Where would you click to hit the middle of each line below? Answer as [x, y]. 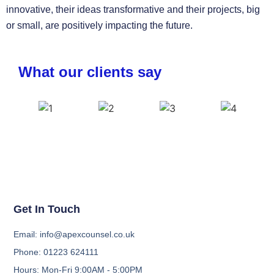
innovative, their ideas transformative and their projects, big [133, 9]
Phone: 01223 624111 [56, 252]
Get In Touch [47, 209]
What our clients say [90, 72]
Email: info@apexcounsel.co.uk [74, 235]
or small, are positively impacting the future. [99, 25]
